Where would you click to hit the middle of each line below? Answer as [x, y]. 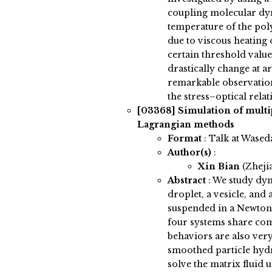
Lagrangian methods [185, 125]
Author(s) [189, 153]
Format [184, 139]
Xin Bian [220, 167]
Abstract [186, 181]
